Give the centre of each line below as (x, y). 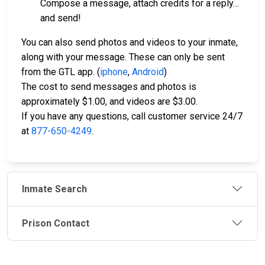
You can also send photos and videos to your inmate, (130, 42)
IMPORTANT (129, 248)
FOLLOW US (215, 248)
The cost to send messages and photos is (109, 87)
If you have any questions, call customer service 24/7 (132, 116)
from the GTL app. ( (61, 72)
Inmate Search (54, 189)
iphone (114, 72)
